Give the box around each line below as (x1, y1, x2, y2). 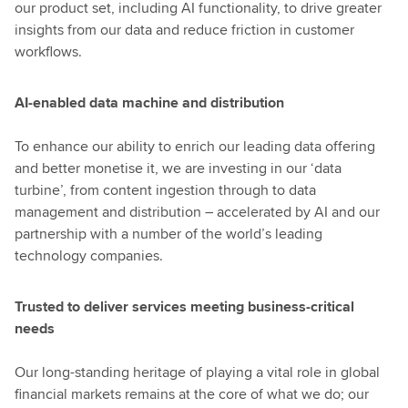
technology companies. (15, 245, 163, 266)
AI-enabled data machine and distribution (15, 92, 284, 113)
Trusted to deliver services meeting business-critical (15, 296, 354, 317)
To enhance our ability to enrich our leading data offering (15, 136, 375, 157)
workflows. (15, 41, 82, 62)
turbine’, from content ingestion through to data (15, 179, 316, 200)
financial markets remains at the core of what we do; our (15, 383, 369, 404)
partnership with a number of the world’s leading (15, 223, 322, 244)
